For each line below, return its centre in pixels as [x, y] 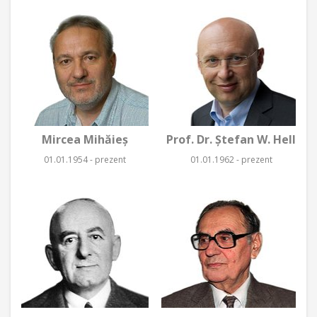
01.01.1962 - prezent [231, 159]
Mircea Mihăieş [85, 139]
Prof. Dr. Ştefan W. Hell [231, 139]
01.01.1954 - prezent [85, 159]
